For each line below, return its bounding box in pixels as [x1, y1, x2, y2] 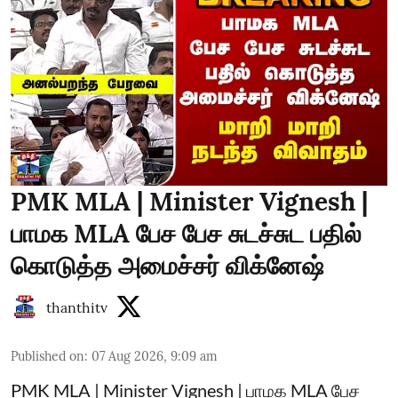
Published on [11, 347, 84, 364]
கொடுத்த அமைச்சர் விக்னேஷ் [11, 249, 323, 282]
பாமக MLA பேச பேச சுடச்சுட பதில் [11, 217, 362, 250]
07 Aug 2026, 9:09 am [92, 347, 218, 364]
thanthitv [46, 298, 107, 316]
